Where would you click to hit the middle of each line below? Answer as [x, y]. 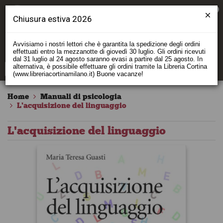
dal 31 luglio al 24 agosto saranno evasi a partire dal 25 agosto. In [108, 59]
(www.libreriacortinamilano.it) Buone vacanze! [78, 74]
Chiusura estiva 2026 [53, 19]
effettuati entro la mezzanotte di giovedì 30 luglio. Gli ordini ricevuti [109, 52]
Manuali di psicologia [81, 97]
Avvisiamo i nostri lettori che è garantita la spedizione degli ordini [107, 44]
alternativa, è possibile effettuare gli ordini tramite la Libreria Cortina [110, 66]
